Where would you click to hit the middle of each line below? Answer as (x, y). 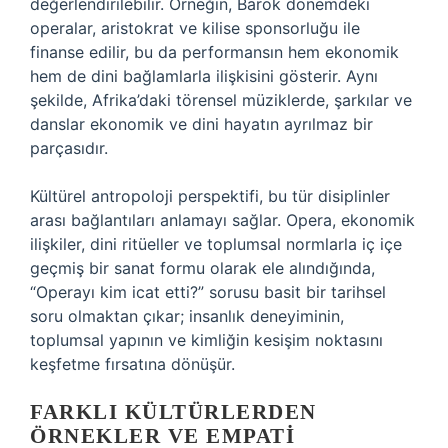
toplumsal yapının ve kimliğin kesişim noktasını (206, 340)
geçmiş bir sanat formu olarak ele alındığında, (202, 268)
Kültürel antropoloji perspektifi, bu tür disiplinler (210, 196)
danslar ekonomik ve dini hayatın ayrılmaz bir (201, 124)
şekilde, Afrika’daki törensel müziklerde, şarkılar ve (221, 100)
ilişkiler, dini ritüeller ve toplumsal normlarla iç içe (216, 244)
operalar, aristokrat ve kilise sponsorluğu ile (195, 28)
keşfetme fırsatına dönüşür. (132, 364)
